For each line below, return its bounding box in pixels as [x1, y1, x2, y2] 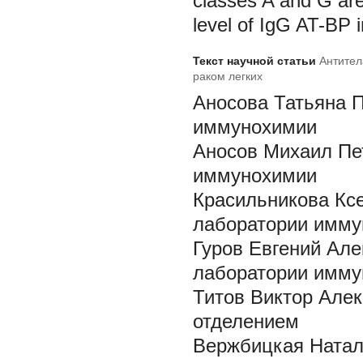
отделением [193, 310, 299, 332]
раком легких [193, 70, 263, 83]
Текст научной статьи [193, 54, 319, 67]
